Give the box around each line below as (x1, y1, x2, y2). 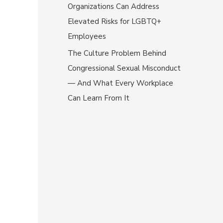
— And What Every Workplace (68, 78, 173, 88)
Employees (68, 31, 106, 41)
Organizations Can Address (68, 1, 159, 11)
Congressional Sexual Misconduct (68, 63, 181, 73)
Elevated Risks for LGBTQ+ (68, 16, 161, 26)
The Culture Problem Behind (68, 48, 166, 58)
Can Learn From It (68, 93, 129, 103)
